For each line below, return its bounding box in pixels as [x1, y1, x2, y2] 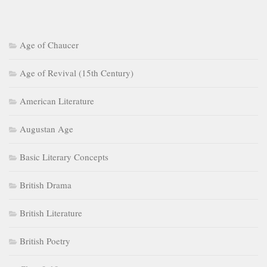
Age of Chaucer [20, 39, 79, 51]
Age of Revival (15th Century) [20, 67, 133, 79]
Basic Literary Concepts [20, 151, 108, 163]
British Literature [20, 207, 82, 219]
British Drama [20, 179, 72, 191]
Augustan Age [20, 123, 73, 135]
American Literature [20, 95, 94, 107]
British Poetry [20, 235, 70, 247]
